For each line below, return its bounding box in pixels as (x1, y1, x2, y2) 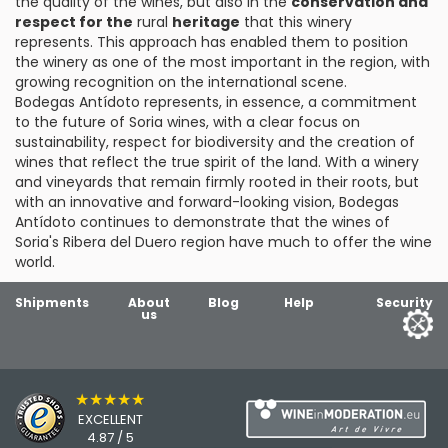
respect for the (15, 12, 133, 32)
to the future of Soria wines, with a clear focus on (15, 112, 360, 132)
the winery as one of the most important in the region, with (15, 52, 430, 72)
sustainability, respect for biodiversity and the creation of (15, 132, 415, 152)
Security (375, 294, 433, 311)
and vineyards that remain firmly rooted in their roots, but (15, 172, 419, 192)
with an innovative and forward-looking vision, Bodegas (15, 192, 399, 212)
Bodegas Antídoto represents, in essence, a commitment (15, 92, 417, 112)
